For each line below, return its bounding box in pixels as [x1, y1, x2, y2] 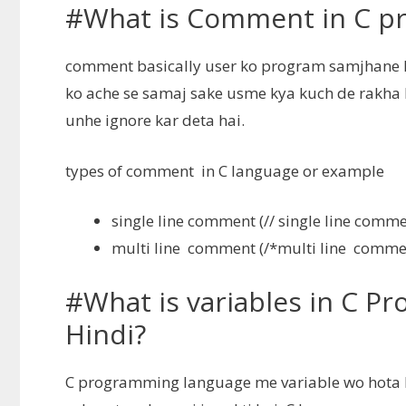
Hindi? [65, 314, 146, 353]
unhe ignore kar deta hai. [65, 110, 245, 131]
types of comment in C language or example [65, 159, 384, 181]
